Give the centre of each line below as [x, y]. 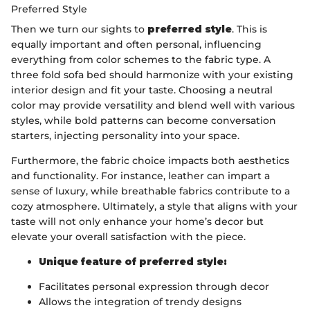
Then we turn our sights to [79, 29]
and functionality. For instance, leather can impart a [140, 176]
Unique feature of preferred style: [133, 262]
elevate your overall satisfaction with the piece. [128, 237]
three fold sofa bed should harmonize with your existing [152, 75]
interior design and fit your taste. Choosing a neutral [142, 90]
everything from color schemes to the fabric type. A [141, 60]
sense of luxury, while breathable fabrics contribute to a [151, 191]
